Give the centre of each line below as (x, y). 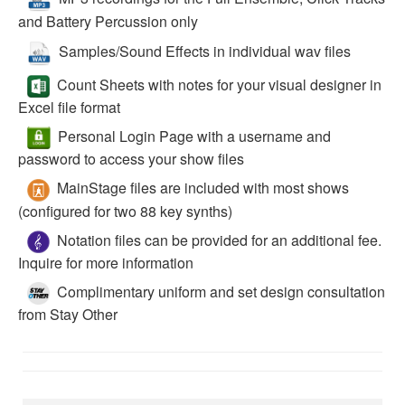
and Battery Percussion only (108, 22)
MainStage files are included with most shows (199, 188)
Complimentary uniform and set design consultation (217, 291)
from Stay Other (68, 315)
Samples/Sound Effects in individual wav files (201, 52)
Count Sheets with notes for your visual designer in (216, 84)
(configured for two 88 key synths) (125, 211)
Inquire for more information (106, 262)
